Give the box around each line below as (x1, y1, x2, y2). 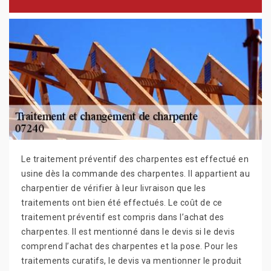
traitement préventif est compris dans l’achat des (21, 212, 224, 222)
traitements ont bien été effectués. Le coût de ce (21, 197, 223, 207)
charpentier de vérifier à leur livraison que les (21, 183, 206, 193)
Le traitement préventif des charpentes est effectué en (21, 154, 249, 164)
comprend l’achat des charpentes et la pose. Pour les (21, 241, 238, 251)
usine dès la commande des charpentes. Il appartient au (21, 168, 250, 178)
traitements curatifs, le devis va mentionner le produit (21, 255, 242, 266)
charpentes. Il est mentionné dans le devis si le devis (21, 226, 235, 237)
